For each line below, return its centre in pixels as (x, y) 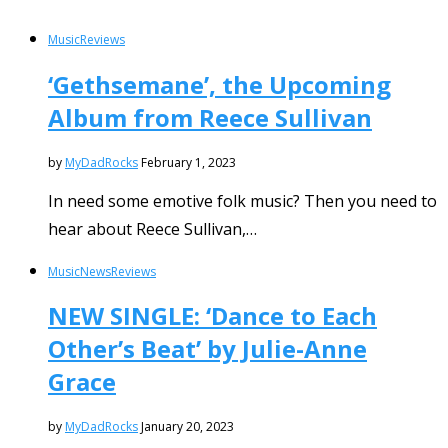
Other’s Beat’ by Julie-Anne (207, 349)
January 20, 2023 (187, 427)
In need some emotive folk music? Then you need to (242, 200)
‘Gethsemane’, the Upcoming (219, 84)
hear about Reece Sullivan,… (152, 228)
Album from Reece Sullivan (210, 117)
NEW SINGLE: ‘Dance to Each (212, 316)
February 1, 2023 (188, 162)
